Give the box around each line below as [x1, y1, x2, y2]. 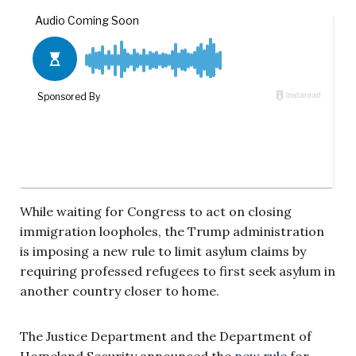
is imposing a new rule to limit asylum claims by [20, 242, 306, 259]
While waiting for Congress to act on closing [20, 203, 292, 219]
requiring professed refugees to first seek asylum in [20, 262, 335, 279]
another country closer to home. [20, 282, 219, 299]
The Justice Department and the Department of [20, 327, 311, 344]
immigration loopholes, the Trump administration [20, 222, 324, 239]
